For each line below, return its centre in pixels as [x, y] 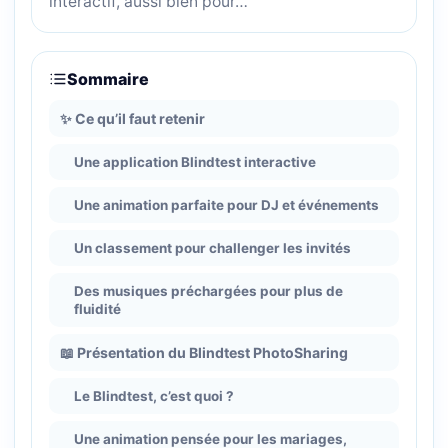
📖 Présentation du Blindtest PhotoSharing [204, 353]
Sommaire [108, 79]
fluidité [97, 309]
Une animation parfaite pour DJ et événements [226, 205]
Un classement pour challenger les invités [212, 248]
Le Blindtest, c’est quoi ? [154, 396]
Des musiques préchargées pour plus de [208, 291]
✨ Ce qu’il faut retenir [132, 119]
